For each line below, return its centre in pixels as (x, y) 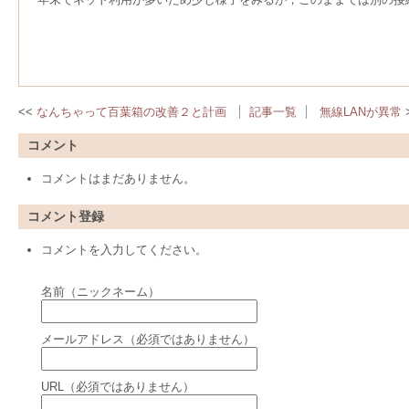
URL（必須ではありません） (118, 387)
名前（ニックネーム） (100, 292)
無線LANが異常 (361, 112)
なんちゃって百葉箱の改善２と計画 (131, 112)
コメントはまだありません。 (118, 178)
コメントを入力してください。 (124, 250)
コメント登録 (66, 216)
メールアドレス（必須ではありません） (148, 339)
